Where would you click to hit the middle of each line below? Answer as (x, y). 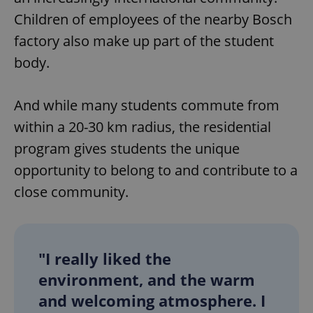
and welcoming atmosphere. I (152, 300)
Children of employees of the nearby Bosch (153, 19)
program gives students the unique (127, 148)
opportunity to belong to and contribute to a (156, 170)
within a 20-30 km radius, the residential (143, 126)
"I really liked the (105, 258)
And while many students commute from (147, 105)
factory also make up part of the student (144, 41)
